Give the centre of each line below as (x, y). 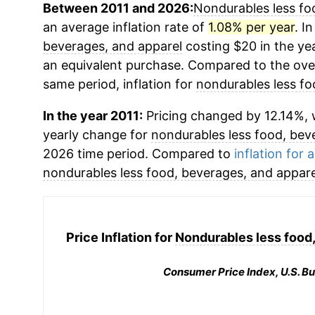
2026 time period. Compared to (138, 154)
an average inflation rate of (125, 27)
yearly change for (97, 135)
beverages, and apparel (112, 46)
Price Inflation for (120, 237)
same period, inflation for (119, 84)
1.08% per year (251, 27)
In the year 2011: (92, 116)
